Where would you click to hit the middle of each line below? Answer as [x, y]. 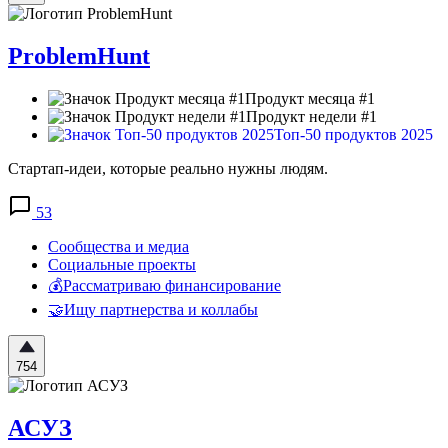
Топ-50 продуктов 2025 [353, 135]
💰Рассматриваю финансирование [164, 286]
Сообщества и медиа [118, 247]
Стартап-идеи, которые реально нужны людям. [168, 169]
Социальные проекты [122, 265]
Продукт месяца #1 [310, 99]
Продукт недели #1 [311, 117]
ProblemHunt [79, 56]
